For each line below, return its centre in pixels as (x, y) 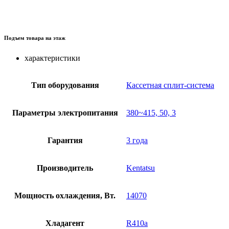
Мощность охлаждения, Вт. (65, 196)
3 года (137, 141)
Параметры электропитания (65, 113)
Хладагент (65, 223)
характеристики (52, 58)
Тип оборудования (65, 85)
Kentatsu (141, 168)
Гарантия (65, 141)
